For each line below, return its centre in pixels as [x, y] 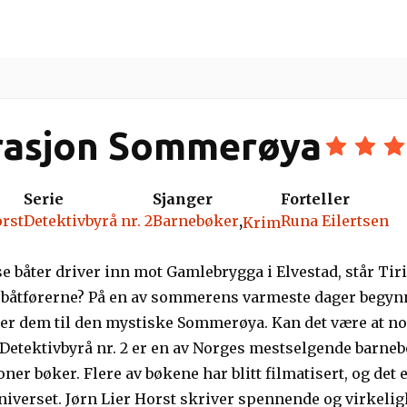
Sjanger [183, 199]
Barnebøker [196, 221]
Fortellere [115, 29]
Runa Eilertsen [335, 221]
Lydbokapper [248, 29]
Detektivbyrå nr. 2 [88, 221]
